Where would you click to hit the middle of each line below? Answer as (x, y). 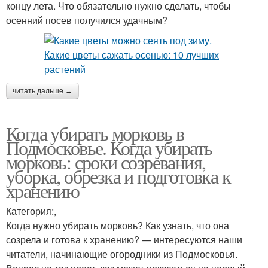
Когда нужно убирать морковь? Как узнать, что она (118, 226)
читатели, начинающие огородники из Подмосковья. (122, 254)
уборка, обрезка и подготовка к (118, 176)
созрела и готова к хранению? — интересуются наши (124, 240)
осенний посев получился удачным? (87, 20)
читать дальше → (42, 91)
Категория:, (31, 211)
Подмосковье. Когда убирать (109, 148)
